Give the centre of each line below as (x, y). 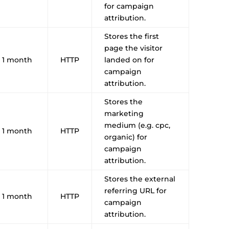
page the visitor (134, 48)
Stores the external (140, 179)
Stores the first (132, 36)
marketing (124, 113)
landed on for (130, 60)
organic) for (126, 137)
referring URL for (136, 190)
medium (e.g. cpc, (138, 125)
